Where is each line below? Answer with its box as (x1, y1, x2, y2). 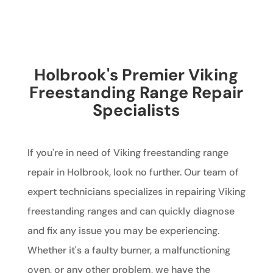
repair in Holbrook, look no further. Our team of (27, 165, 239, 179)
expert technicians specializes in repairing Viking (27, 185, 246, 198)
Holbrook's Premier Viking (34, 63, 239, 85)
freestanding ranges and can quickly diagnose (27, 204, 235, 218)
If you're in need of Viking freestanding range (27, 146, 229, 159)
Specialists (93, 99, 180, 121)
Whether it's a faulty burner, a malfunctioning (27, 243, 230, 257)
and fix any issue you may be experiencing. (27, 224, 219, 237)
